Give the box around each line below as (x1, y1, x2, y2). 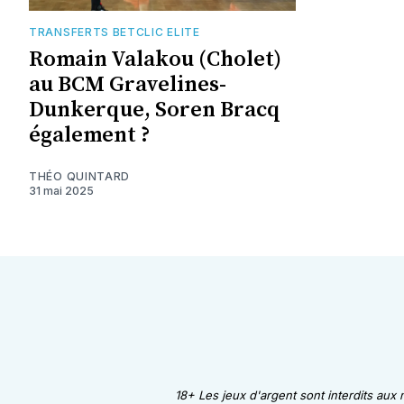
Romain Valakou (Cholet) (29, 45, 281, 73)
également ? (29, 121, 151, 149)
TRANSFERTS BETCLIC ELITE (29, 24, 200, 39)
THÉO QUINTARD (29, 169, 131, 183)
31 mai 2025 (29, 183, 94, 197)
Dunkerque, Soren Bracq (29, 96, 280, 124)
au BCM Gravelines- (29, 70, 226, 98)
